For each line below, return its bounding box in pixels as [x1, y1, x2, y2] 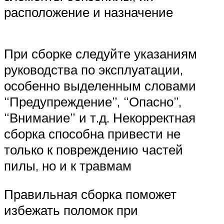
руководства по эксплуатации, [4, 61, 183, 77]
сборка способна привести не [4, 125, 180, 141]
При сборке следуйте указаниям [4, 45, 197, 61]
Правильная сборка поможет [4, 186, 176, 202]
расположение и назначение [4, 3, 173, 20]
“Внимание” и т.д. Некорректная [4, 109, 195, 125]
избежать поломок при [4, 202, 138, 218]
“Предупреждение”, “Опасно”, [4, 93, 181, 109]
